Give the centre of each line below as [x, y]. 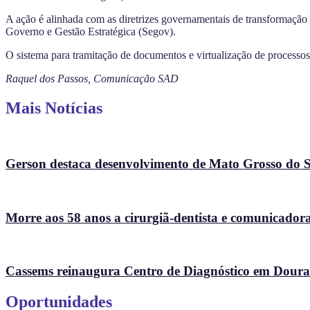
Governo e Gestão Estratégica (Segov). [91, 31]
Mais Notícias [54, 108]
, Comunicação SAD [133, 78]
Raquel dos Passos [47, 78]
